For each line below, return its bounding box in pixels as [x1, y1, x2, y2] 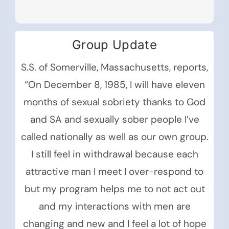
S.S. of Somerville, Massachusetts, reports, [21, 60, 208, 74]
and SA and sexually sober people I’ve [30, 112, 199, 126]
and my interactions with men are [38, 199, 191, 213]
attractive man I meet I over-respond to [26, 165, 203, 178]
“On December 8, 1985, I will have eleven [24, 78, 205, 91]
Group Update [72, 37, 157, 52]
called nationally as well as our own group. [20, 130, 209, 143]
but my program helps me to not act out [24, 182, 205, 195]
